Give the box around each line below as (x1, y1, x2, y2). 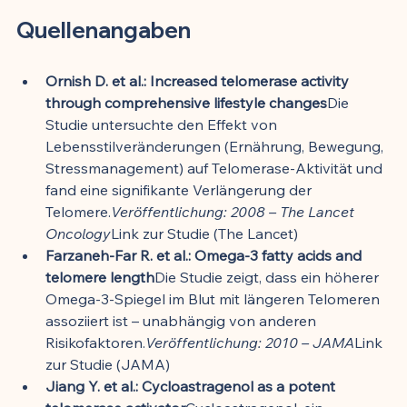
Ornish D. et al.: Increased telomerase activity (45, 71, 352, 90)
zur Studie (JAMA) (45, 354, 170, 373)
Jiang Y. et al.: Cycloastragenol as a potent (45, 376, 339, 395)
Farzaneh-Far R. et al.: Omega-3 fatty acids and (45, 245, 365, 264)
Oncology (45, 223, 111, 243)
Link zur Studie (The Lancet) (111, 223, 298, 243)
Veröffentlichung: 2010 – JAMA (145, 333, 354, 352)
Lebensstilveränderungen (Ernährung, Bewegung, (45, 136, 387, 155)
